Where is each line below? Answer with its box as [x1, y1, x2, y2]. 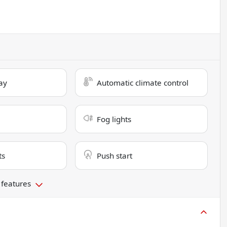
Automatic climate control [97, 78, 189, 88]
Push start [97, 150, 133, 161]
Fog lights [97, 114, 132, 125]
